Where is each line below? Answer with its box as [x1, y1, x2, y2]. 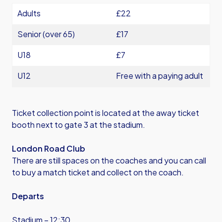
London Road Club [12, 143, 85, 154]
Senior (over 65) [17, 29, 75, 39]
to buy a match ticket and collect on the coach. [12, 167, 184, 177]
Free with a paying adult [116, 70, 203, 81]
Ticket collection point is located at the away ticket [12, 108, 199, 118]
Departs [12, 191, 44, 201]
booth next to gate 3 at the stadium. [12, 119, 145, 130]
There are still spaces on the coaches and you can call [12, 155, 206, 166]
